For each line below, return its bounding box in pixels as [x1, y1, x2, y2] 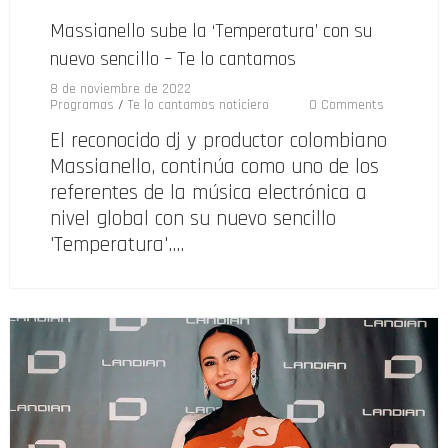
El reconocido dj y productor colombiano [50, 126, 387, 154]
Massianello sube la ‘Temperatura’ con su [50, 17, 373, 44]
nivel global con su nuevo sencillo [50, 204, 336, 232]
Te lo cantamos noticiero [128, 95, 269, 114]
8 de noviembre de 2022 [50, 79, 191, 98]
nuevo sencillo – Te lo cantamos [50, 45, 296, 72]
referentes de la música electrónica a [50, 178, 367, 206]
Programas [50, 95, 114, 114]
